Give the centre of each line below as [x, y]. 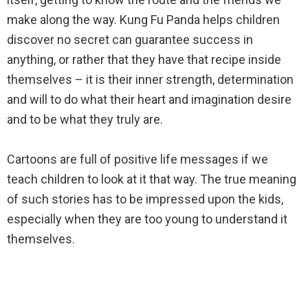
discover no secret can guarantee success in [130, 40]
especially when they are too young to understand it [147, 219]
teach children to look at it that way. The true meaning [152, 179]
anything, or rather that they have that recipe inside [144, 60]
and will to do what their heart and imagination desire [149, 100]
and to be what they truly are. [85, 120]
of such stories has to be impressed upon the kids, [145, 199]
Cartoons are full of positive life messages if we [137, 159]
